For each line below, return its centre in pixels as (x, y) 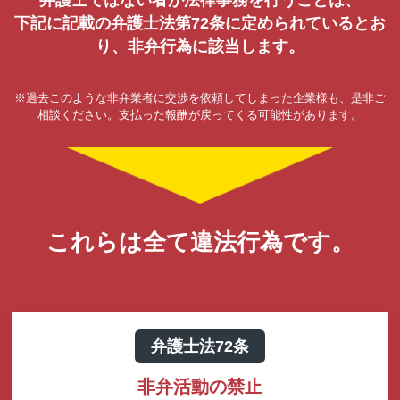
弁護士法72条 (200, 347)
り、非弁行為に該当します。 (200, 46)
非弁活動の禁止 (200, 387)
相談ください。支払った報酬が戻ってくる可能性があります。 (200, 114)
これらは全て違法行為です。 (200, 242)
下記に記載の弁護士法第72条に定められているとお (200, 23)
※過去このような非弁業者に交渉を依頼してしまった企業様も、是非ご (200, 97)
